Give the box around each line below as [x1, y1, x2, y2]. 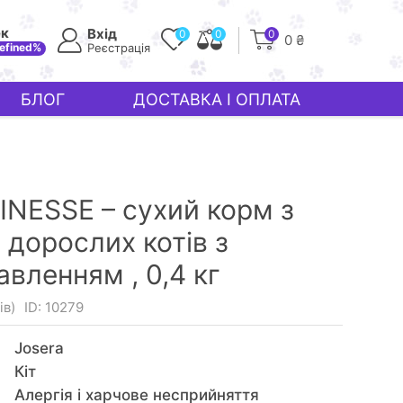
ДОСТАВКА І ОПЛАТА [132, 89, 300, 109]
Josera [13, 339, 64, 357]
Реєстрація [87, 40, 150, 55]
